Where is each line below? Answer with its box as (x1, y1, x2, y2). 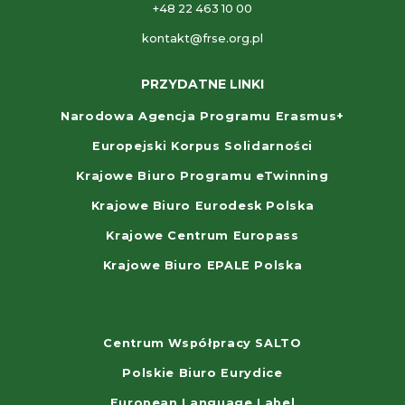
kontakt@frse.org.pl (142, 32, 263, 46)
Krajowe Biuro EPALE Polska (102, 259, 303, 273)
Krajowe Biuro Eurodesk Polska (90, 199, 315, 213)
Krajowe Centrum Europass (106, 229, 299, 243)
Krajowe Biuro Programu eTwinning (76, 169, 329, 184)
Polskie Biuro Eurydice (122, 366, 283, 381)
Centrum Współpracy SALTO (103, 336, 302, 351)
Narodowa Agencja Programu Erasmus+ (61, 109, 344, 124)
